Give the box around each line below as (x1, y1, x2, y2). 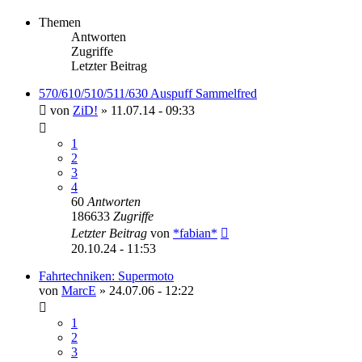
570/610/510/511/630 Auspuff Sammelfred (39, 86, 257, 100)
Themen (39, 15, 81, 29)
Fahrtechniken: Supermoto (39, 268, 174, 283)
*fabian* (173, 225, 217, 240)
